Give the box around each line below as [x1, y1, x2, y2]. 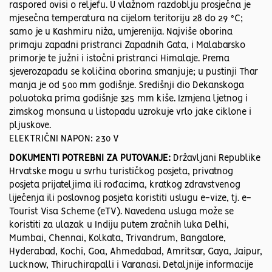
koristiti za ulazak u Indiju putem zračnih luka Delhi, [9, 221, 229, 230]
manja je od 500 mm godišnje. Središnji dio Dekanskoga [9, 81, 244, 90]
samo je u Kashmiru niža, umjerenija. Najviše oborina [9, 28, 233, 37]
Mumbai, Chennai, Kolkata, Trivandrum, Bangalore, [9, 234, 226, 243]
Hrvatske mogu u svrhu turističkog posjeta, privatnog [9, 168, 233, 177]
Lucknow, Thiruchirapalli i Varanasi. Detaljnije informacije [9, 261, 253, 270]
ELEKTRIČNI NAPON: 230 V [9, 135, 119, 144]
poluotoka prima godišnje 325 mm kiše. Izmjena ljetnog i [9, 95, 248, 104]
